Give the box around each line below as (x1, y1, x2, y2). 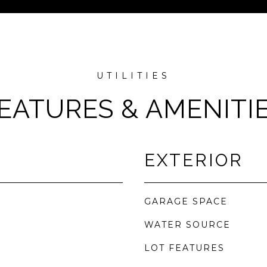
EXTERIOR (144, 150, 243, 170)
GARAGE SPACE (144, 196, 228, 207)
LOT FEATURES (144, 243, 225, 253)
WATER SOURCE (144, 219, 231, 230)
